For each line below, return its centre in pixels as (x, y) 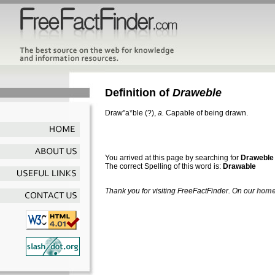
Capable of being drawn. (207, 113)
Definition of (139, 92)
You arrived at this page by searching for (173, 157)
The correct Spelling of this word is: (164, 166)
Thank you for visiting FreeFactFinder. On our (181, 191)
